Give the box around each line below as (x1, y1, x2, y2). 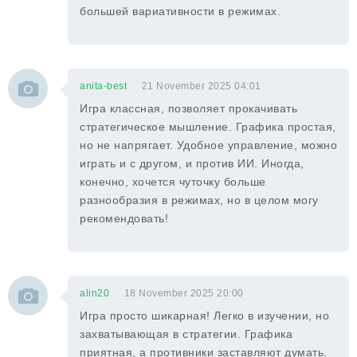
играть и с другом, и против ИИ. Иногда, (80, 157, 304, 170)
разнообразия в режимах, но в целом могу (80, 194, 319, 206)
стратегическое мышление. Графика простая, (80, 120, 336, 133)
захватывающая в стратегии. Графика (80, 328, 292, 340)
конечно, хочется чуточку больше (80, 175, 266, 188)
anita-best (80, 80, 127, 92)
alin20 (80, 288, 109, 299)
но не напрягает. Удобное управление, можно (80, 139, 337, 151)
